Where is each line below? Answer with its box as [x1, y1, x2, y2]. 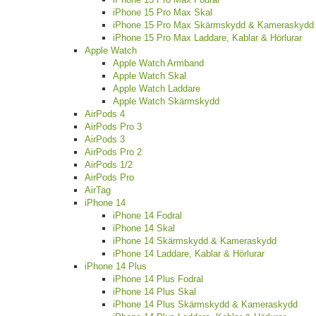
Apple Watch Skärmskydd [113, 96, 219, 107]
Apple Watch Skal [113, 71, 186, 82]
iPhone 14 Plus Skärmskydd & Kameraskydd [113, 299, 298, 310]
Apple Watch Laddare [113, 83, 200, 95]
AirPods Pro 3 [85, 121, 142, 133]
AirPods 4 [85, 109, 125, 120]
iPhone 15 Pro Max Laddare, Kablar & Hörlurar [113, 32, 302, 44]
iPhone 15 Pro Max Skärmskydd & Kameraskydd [113, 20, 314, 31]
